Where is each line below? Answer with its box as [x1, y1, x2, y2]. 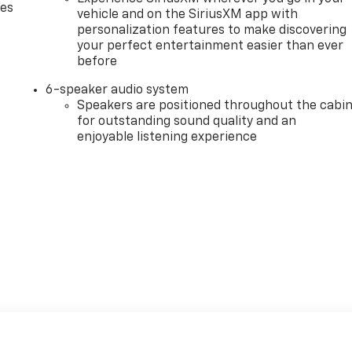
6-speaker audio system [46, 83, 189, 97]
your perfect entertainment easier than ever [77, 39, 344, 53]
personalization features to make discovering [77, 24, 347, 37]
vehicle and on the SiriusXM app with [77, 8, 299, 21]
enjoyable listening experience [77, 130, 258, 144]
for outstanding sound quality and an [77, 115, 297, 128]
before [77, 55, 118, 68]
